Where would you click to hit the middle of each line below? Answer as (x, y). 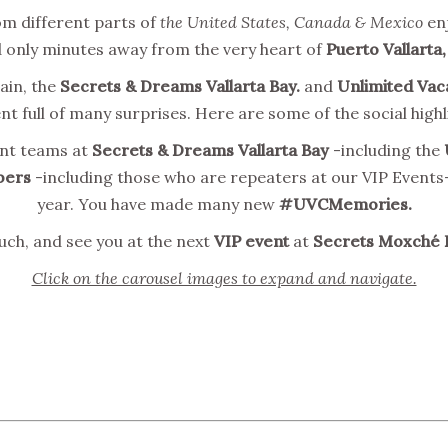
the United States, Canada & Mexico (291, 21)
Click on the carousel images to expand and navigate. (224, 277)
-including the (386, 149)
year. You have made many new (157, 203)
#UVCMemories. (345, 203)
